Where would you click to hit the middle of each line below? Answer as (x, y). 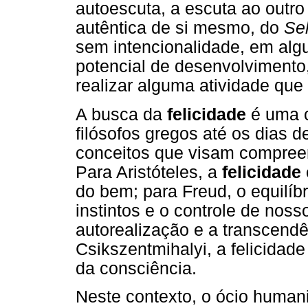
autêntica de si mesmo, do (180, 28)
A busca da (121, 114)
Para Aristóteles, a (149, 172)
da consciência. (136, 268)
